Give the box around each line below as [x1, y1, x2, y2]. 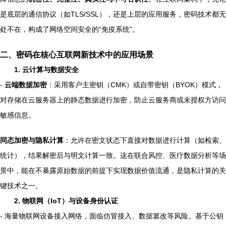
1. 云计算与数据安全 [14, 65, 79, 74]
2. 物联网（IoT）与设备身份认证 [14, 196, 118, 205]
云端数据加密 [5, 80, 47, 89]
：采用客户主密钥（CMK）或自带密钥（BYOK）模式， [47, 80, 223, 89]
